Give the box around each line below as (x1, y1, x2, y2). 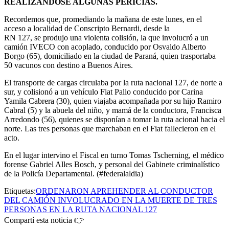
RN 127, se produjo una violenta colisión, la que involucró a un (4, 33, 209, 42)
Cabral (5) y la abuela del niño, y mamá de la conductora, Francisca (4, 105, 221, 114)
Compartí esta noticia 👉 (4, 215, 84, 224)
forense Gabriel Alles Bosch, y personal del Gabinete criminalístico (4, 159, 220, 169)
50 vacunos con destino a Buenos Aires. (4, 60, 133, 70)
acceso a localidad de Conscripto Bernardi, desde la (4, 24, 170, 33)
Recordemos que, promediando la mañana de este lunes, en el (4, 14, 202, 24)
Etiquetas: (4, 186, 36, 195)
